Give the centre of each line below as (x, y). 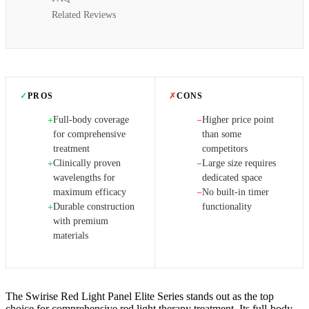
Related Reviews (84, 14)
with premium (81, 221)
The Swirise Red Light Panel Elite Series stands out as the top (140, 296)
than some (221, 134)
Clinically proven (87, 163)
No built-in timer (235, 192)
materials (71, 235)
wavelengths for (84, 177)
